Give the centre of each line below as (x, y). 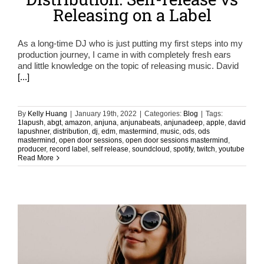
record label (69, 149)
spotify (183, 149)
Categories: (164, 113)
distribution (71, 131)
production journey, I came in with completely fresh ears (124, 54)
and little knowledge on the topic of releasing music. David (128, 65)
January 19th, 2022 (106, 113)
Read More (36, 158)
